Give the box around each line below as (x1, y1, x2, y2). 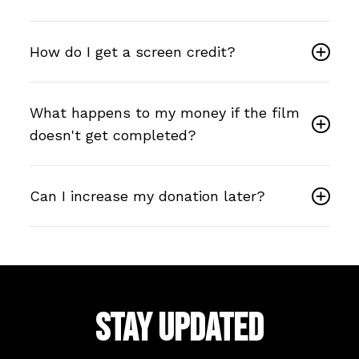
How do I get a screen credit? (29, 42, 236, 60)
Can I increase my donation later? (29, 187, 265, 204)
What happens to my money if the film (29, 103, 300, 121)
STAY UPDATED (95, 305, 264, 352)
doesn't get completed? (29, 126, 196, 143)
